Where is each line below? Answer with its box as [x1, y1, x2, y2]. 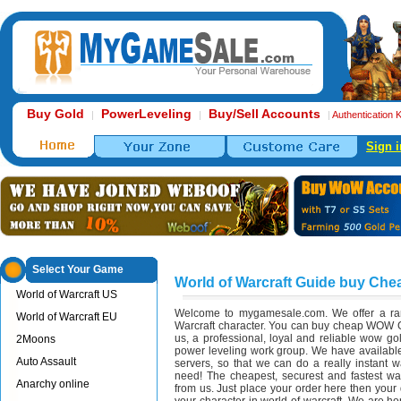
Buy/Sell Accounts [209, 107, 320, 121]
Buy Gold [27, 107, 84, 121]
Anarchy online [15, 378, 90, 390]
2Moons [15, 333, 55, 346]
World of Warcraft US [15, 288, 117, 301]
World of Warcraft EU [15, 311, 117, 323]
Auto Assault [15, 355, 76, 368]
